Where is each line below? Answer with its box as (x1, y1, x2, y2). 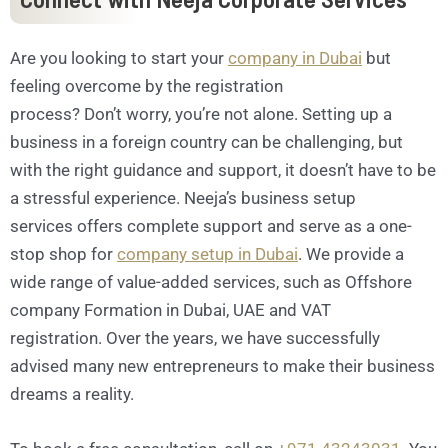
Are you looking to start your (10, 48, 228, 69)
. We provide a (298, 244, 404, 265)
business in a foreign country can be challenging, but (10, 132, 403, 153)
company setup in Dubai (117, 244, 298, 265)
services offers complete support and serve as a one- (10, 216, 412, 237)
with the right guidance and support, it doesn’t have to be (10, 160, 436, 181)
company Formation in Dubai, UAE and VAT (10, 300, 331, 321)
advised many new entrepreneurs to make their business (10, 356, 435, 377)
